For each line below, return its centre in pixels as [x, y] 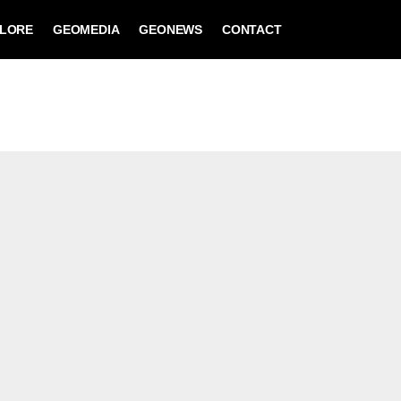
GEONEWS [171, 30]
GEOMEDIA [86, 30]
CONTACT [252, 30]
